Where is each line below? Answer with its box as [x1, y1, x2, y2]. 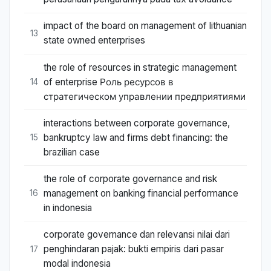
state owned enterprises [44, 34, 145, 47]
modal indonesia [44, 258, 111, 270]
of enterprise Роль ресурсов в [44, 76, 174, 88]
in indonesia [44, 201, 92, 214]
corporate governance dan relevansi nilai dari [44, 229, 230, 241]
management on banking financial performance [44, 187, 238, 199]
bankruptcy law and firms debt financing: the [44, 131, 228, 143]
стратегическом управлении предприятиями [44, 90, 246, 102]
